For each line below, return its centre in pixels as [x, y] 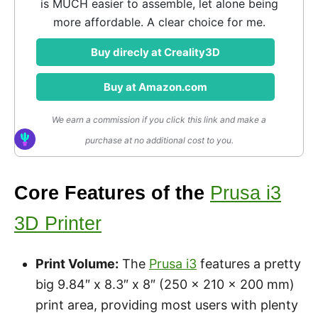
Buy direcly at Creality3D [155, 52]
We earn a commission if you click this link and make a [159, 120]
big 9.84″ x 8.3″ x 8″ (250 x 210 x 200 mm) [165, 284]
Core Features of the [112, 193]
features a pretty [249, 264]
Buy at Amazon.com [155, 87]
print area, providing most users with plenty [167, 305]
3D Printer [58, 224]
